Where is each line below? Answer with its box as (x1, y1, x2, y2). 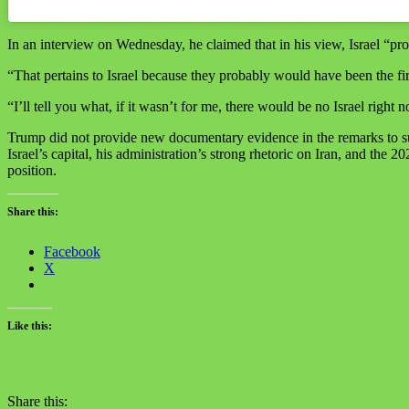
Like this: (7, 320, 52, 333)
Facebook (44, 244, 100, 260)
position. (7, 163, 57, 179)
